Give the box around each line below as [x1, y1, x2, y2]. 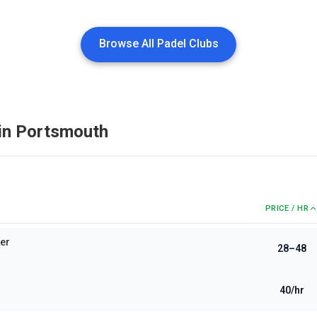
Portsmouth [16, 122, 108, 142]
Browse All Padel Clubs [98, 37, 219, 50]
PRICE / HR [265, 204, 309, 213]
